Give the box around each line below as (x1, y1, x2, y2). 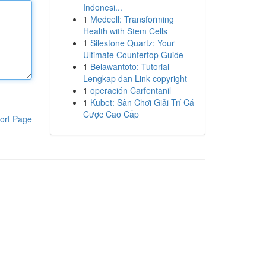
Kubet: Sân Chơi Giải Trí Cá (90, 96, 194, 108)
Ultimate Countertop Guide (83, 49, 183, 61)
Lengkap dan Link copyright (83, 72, 187, 84)
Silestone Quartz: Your (90, 37, 175, 49)
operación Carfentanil (90, 84, 171, 96)
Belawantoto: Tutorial (90, 61, 169, 72)
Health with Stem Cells (83, 25, 167, 37)
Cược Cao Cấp (83, 108, 139, 120)
